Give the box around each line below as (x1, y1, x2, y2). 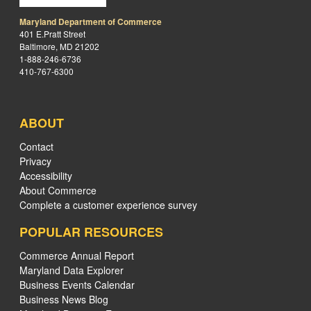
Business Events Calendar (19, 278, 135, 292)
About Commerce (19, 183, 96, 197)
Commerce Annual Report (19, 249, 134, 262)
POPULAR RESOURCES (19, 223, 163, 241)
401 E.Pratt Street (19, 28, 85, 40)
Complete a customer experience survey (19, 198, 197, 212)
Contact (19, 140, 53, 153)
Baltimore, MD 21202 (19, 40, 99, 52)
